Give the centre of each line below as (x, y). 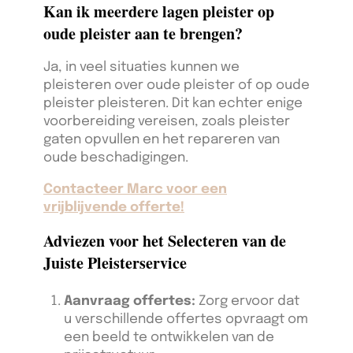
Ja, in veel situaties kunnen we (141, 68)
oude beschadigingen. (116, 158)
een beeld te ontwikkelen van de (169, 338)
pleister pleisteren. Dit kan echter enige (173, 104)
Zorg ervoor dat (247, 302)
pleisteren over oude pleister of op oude (176, 86)
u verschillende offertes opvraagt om (186, 320)
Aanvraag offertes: (129, 302)
